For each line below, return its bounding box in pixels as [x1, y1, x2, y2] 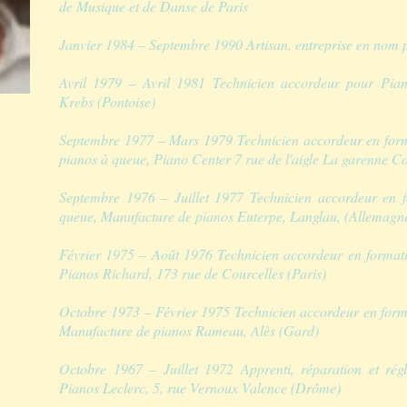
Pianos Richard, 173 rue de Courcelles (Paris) [59, 263, 326, 283]
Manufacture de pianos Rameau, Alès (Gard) [59, 321, 319, 340]
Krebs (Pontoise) [59, 92, 155, 111]
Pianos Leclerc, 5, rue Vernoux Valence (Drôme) [59, 378, 341, 397]
